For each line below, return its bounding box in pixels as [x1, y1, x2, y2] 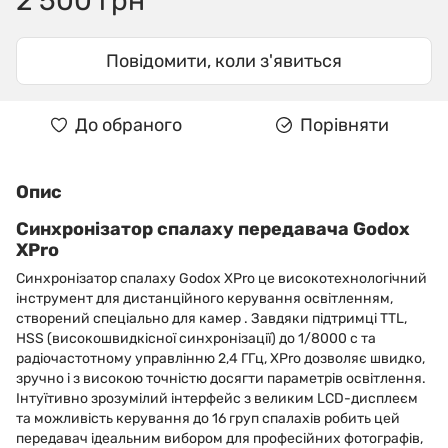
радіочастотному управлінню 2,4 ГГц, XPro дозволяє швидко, [16, 350, 425, 368]
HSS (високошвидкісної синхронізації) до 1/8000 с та [16, 330, 376, 348]
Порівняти [299, 114, 389, 136]
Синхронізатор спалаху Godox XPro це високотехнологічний [16, 270, 427, 288]
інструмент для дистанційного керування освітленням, [16, 290, 393, 308]
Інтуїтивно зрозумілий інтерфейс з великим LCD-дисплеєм [16, 390, 418, 408]
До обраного [74, 114, 182, 136]
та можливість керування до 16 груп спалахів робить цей [16, 410, 400, 428]
